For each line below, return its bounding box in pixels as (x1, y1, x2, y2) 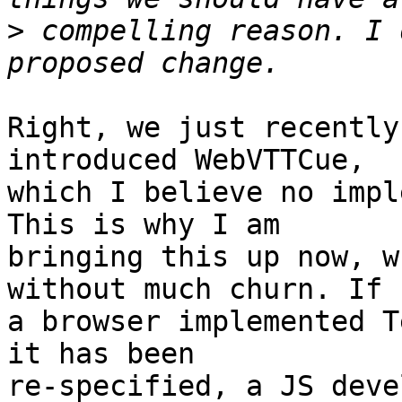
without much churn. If (7, 273, 382, 306)
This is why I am (7, 208, 280, 241)
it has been (7, 337, 195, 371)
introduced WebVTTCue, (7, 144, 365, 177)
